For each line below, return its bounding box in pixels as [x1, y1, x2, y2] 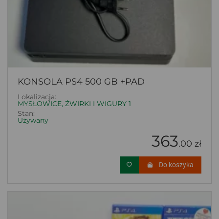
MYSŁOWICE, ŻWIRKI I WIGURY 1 [18, 99, 131, 108]
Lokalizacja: [18, 92, 56, 101]
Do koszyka [159, 160, 194, 169]
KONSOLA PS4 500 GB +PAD [18, 76, 145, 87]
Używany [18, 115, 48, 125]
